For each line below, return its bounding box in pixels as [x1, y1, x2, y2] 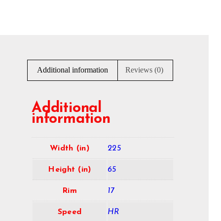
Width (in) [50, 145, 89, 153]
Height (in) [48, 166, 91, 174]
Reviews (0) [125, 66, 163, 74]
